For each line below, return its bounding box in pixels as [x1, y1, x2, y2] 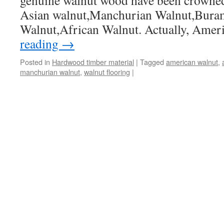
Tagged [140, 56, 164, 67]
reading [20, 35, 61, 52]
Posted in [20, 56, 50, 67]
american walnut [166, 56, 218, 67]
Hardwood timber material [52, 56, 134, 67]
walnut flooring [84, 66, 130, 77]
